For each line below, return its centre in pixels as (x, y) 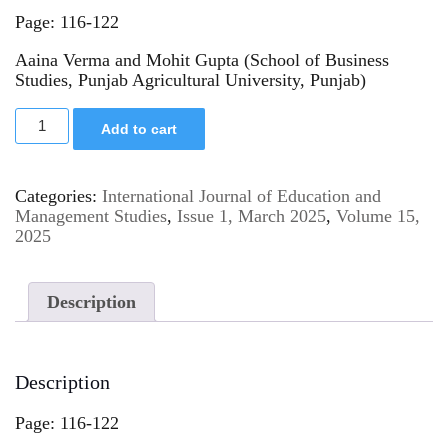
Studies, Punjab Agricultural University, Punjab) (190, 80)
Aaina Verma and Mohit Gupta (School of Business (202, 60)
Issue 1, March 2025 (251, 216)
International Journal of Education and (241, 196)
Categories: (58, 196)
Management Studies (91, 216)
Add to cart (139, 129)
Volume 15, (378, 216)
